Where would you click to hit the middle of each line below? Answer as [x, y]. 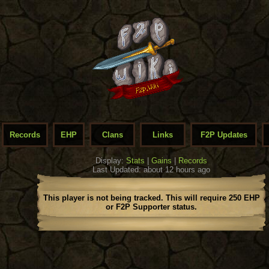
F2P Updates [224, 135]
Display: [111, 161]
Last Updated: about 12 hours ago [151, 170]
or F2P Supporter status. [151, 207]
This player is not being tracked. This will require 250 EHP [151, 198]
